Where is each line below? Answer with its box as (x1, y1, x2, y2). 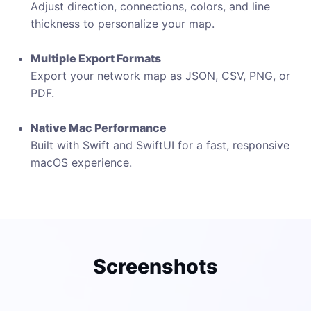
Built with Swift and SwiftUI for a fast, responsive (31, 138, 289, 152)
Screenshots (93, 254, 218, 278)
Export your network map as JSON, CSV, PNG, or (31, 69, 290, 83)
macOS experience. (31, 155, 132, 169)
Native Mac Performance (31, 121, 167, 135)
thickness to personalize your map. (31, 17, 215, 31)
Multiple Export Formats (31, 51, 161, 65)
